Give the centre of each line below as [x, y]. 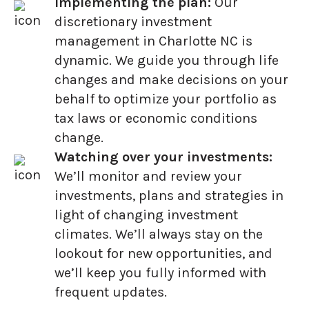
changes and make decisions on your [171, 80]
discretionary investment [133, 22]
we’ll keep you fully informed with [160, 273]
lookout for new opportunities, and [163, 254]
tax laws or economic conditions [156, 119]
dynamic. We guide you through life [167, 61]
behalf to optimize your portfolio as [166, 99]
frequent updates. [111, 292]
